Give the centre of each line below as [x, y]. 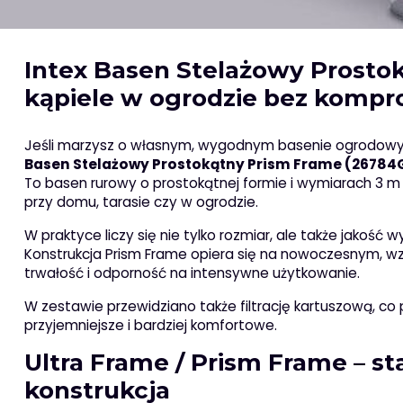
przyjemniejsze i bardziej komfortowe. [150, 325]
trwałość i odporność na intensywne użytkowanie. [192, 273]
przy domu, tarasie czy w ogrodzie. [141, 201]
